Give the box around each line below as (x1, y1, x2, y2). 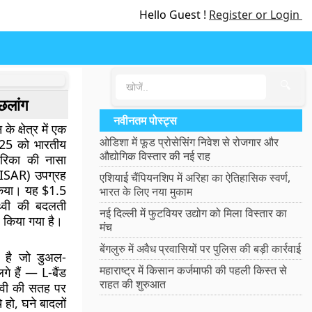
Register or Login (209, 7, 302, 22)
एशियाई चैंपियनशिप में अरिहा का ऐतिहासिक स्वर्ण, (100, 170, 291, 185)
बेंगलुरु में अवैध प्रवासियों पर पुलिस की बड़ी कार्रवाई (100, 241, 302, 256)
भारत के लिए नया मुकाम (100, 184, 193, 199)
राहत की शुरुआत (100, 276, 166, 292)
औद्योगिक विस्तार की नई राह (100, 148, 211, 164)
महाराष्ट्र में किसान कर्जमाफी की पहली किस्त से (100, 263, 288, 278)
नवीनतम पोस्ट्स (114, 113, 178, 128)
